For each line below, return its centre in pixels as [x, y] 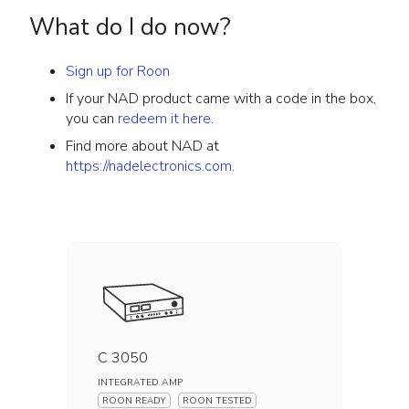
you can [92, 119]
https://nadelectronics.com [149, 167]
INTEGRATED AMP [140, 383]
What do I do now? [130, 27]
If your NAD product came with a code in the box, [221, 99]
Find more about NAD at [142, 147]
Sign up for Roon [118, 72]
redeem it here [164, 119]
